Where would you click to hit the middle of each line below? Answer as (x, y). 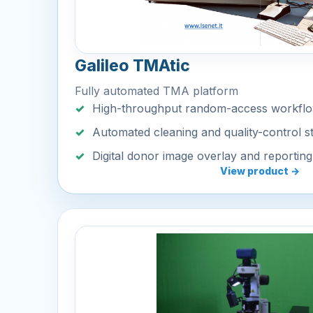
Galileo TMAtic (132, 66)
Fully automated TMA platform (156, 91)
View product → (260, 171)
